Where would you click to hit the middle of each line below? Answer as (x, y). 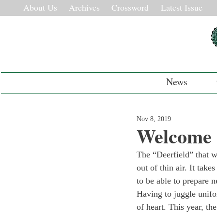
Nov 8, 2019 (154, 119)
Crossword (130, 7)
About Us (40, 7)
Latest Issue (182, 7)
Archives (84, 7)
